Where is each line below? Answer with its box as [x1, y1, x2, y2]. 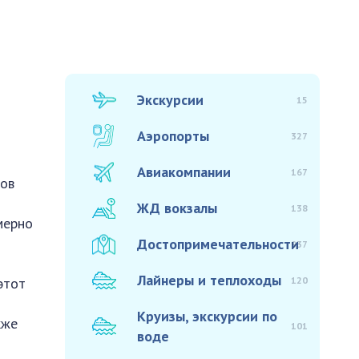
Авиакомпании [137, 163, 232, 181]
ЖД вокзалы [137, 199, 218, 217]
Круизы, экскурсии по [137, 307, 278, 325]
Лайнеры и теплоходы [137, 271, 282, 289]
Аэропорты [137, 127, 210, 145]
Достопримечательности [137, 235, 300, 253]
